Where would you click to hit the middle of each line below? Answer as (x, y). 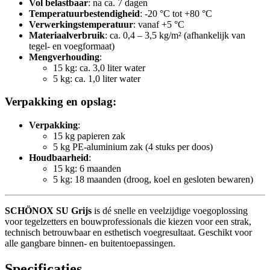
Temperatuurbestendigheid (84, 13)
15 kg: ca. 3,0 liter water (99, 67)
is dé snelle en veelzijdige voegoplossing (170, 211)
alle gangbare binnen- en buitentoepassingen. (90, 243)
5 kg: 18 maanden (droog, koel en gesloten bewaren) (153, 180)
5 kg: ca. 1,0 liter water (97, 78)
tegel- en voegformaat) (72, 46)
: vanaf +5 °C (159, 24)
